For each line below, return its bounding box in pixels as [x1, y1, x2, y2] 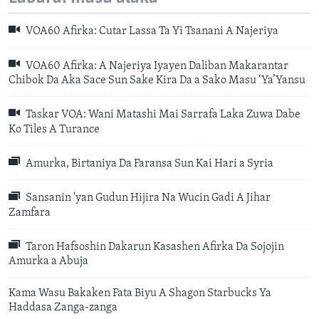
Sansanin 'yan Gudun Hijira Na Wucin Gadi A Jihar [23, 192, 271, 204]
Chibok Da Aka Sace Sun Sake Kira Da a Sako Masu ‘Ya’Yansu [9, 75, 305, 87]
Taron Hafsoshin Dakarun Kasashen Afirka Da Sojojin [23, 241, 284, 253]
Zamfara [9, 206, 51, 219]
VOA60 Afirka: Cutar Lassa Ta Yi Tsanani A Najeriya [23, 26, 278, 38]
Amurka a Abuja [9, 256, 88, 267]
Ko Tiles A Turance [9, 123, 100, 135]
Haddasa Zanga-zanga [9, 302, 117, 313]
